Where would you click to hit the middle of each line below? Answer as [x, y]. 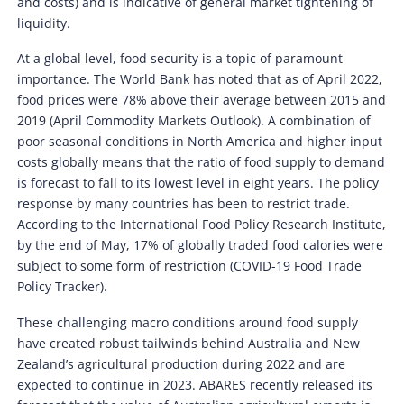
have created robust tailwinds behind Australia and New [189, 343]
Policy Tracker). [63, 287]
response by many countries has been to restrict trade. [184, 204]
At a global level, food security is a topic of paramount [180, 59]
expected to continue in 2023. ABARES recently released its [195, 384]
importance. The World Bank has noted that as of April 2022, [200, 79]
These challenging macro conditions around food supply [188, 322]
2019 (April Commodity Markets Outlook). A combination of [194, 121]
